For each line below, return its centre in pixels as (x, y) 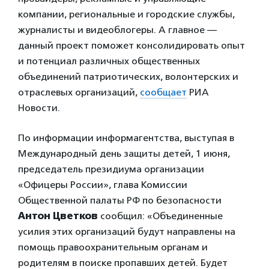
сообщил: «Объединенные (160, 216)
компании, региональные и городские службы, (126, 14)
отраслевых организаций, (79, 92)
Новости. (39, 108)
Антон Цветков (58, 216)
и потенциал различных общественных (109, 61)
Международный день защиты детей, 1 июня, (124, 153)
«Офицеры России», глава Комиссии (103, 185)
